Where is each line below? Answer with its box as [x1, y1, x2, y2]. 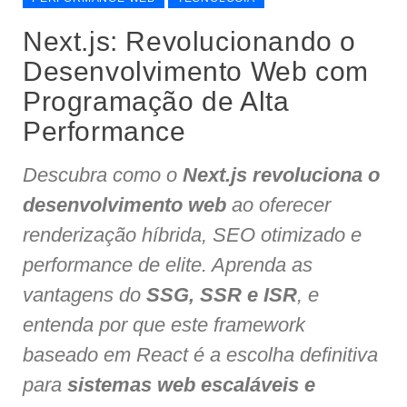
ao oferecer [226, 194, 331, 217]
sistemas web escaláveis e [67, 373, 315, 397]
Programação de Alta [23, 86, 290, 117]
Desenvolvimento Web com [23, 56, 369, 87]
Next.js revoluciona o [183, 164, 380, 187]
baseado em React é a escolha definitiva [23, 343, 378, 367]
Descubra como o [23, 164, 183, 187]
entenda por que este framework [23, 313, 305, 337]
